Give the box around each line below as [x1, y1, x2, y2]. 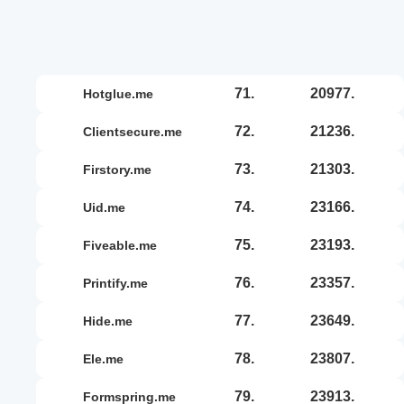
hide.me [92, 313, 133, 328]
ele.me [91, 351, 124, 366]
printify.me [91, 275, 148, 290]
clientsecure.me [92, 124, 182, 139]
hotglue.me [92, 86, 153, 101]
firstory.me [91, 161, 151, 177]
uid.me [92, 199, 125, 215]
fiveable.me [91, 237, 157, 252]
